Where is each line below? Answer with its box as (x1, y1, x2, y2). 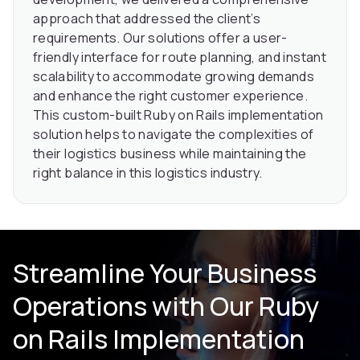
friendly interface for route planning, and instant (33, 48, 326, 67)
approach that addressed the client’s (33, 10, 260, 28)
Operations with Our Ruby (13, 288, 319, 325)
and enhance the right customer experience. (33, 87, 309, 105)
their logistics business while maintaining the (33, 145, 307, 163)
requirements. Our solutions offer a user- (33, 29, 288, 47)
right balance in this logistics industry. (33, 164, 263, 182)
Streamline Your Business (13, 256, 317, 292)
